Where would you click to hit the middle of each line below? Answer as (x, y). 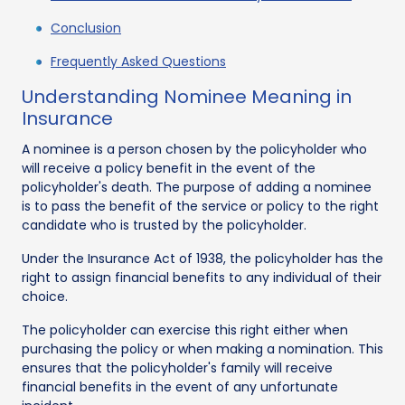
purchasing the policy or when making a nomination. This (202, 348)
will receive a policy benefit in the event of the (169, 168)
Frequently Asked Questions (138, 61)
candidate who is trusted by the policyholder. (164, 225)
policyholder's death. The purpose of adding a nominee (197, 187)
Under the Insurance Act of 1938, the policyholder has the (202, 258)
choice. (45, 296)
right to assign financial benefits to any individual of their (202, 277)
